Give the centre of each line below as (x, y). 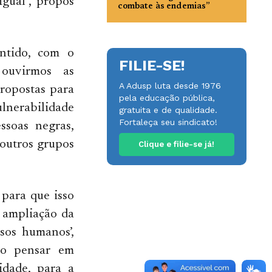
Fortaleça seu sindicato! (168, 122)
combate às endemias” (164, 7)
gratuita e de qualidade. (168, 110)
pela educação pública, (167, 98)
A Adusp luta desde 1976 (170, 86)
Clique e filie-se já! (177, 144)
